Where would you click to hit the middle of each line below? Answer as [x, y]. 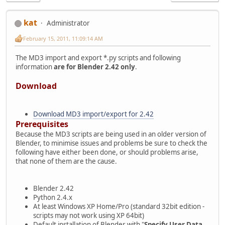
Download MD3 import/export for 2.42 [93, 114]
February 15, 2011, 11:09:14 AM [63, 38]
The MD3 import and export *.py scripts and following [98, 58]
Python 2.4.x [53, 197]
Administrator [68, 23]
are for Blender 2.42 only [94, 67]
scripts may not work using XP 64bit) [89, 215]
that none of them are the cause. [66, 161]
